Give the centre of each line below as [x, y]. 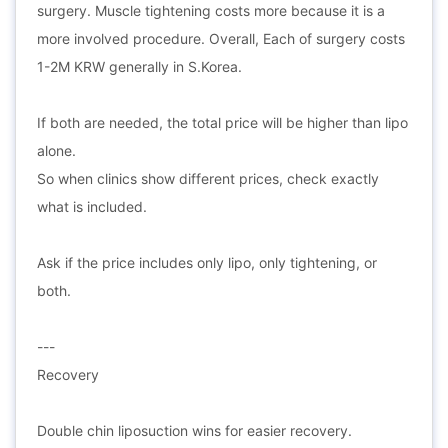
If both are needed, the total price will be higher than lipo [222, 122]
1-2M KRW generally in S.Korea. [139, 66]
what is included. [92, 206]
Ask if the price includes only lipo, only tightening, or [207, 262]
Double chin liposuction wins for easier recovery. [194, 430]
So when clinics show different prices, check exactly [208, 178]
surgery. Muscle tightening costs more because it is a [211, 10]
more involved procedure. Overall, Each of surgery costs [221, 38]
